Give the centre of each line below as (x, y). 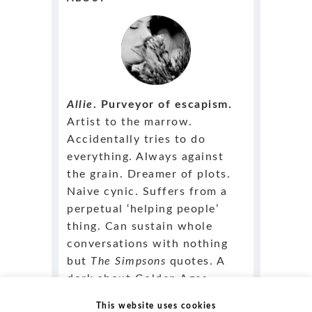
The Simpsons (128, 261)
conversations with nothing (147, 243)
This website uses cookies (156, 305)
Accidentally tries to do (136, 139)
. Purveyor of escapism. (162, 104)
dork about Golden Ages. (139, 278)
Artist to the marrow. (130, 122)
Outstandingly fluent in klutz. (154, 296)
